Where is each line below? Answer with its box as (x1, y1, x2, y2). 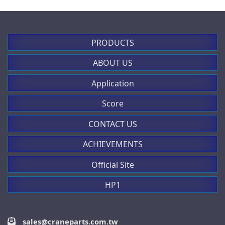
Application (91, 77, 134, 89)
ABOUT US (92, 57, 133, 69)
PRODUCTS (91, 37, 134, 48)
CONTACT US (88, 118, 137, 130)
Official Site (91, 159, 134, 170)
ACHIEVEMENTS (82, 139, 143, 150)
